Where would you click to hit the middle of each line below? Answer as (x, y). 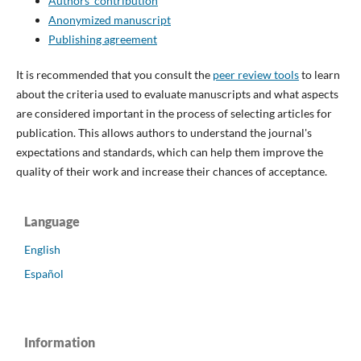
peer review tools (255, 75)
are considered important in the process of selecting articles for (174, 114)
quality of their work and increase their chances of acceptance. (171, 172)
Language (52, 221)
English (42, 249)
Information (60, 342)
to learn (319, 75)
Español (44, 273)
